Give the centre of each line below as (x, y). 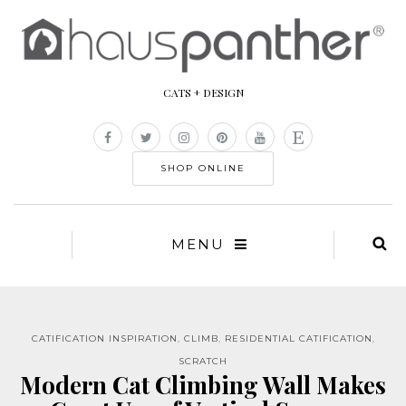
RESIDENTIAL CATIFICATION (298, 339)
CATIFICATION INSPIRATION (104, 339)
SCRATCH (203, 362)
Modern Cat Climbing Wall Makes (203, 385)
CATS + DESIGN (203, 93)
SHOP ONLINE (203, 169)
